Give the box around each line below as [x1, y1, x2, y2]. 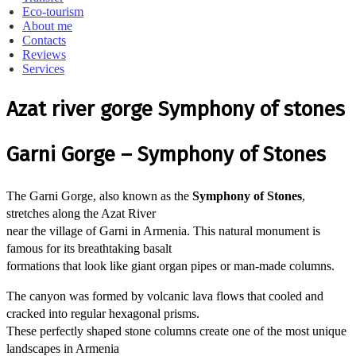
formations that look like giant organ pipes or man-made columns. [6, 259, 335, 273]
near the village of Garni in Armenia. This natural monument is [6, 224, 320, 238]
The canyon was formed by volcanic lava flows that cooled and [6, 289, 323, 303]
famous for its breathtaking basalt [6, 242, 172, 255]
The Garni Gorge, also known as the [6, 189, 192, 203]
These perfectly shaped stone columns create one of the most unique [6, 324, 346, 338]
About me [22, 19, 72, 33]
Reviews [22, 48, 66, 61]
